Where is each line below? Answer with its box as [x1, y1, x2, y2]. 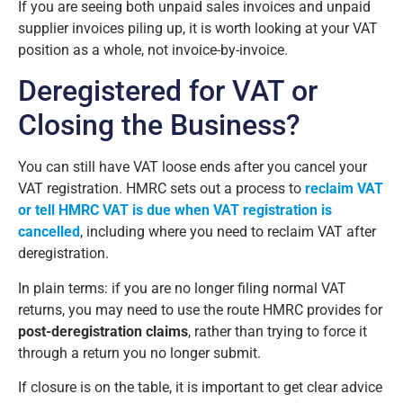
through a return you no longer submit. [18, 344, 261, 362]
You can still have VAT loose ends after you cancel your [18, 158, 367, 176]
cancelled [18, 223, 80, 241]
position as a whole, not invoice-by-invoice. [18, 41, 288, 58]
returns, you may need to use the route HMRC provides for [18, 300, 382, 318]
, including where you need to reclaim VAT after [80, 223, 376, 241]
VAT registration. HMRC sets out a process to [18, 180, 305, 198]
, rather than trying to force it [188, 322, 367, 340]
